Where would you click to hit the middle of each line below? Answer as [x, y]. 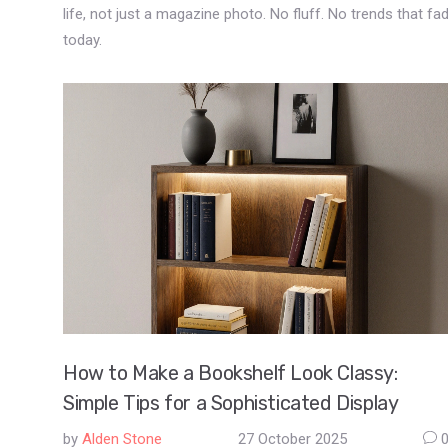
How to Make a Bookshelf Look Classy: [230, 372]
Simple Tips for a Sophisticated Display [231, 402]
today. [82, 40]
